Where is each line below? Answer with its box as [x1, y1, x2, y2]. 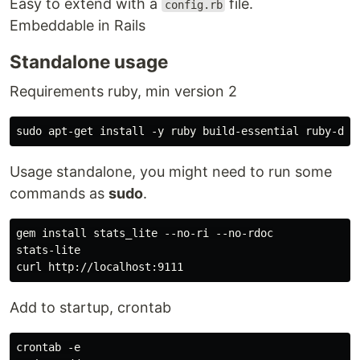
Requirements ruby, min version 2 [10, 83, 237, 100]
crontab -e [16, 341, 80, 354]
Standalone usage [10, 51, 168, 72]
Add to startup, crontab [10, 299, 171, 316]
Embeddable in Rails [10, 17, 145, 34]
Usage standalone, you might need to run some [10, 163, 332, 180]
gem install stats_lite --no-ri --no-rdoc [16, 227, 273, 239]
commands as [10, 185, 108, 202]
